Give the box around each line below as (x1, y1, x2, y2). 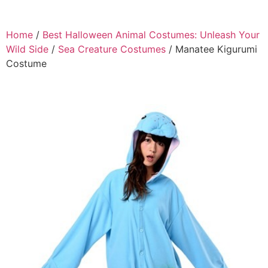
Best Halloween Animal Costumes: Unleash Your (42, 29, 260, 41)
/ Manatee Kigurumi (166, 43, 257, 56)
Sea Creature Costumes (58, 43, 166, 56)
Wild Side (6, 43, 48, 56)
